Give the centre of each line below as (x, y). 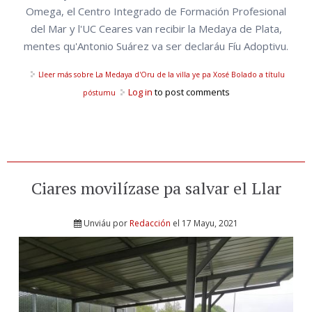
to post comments (191, 92)
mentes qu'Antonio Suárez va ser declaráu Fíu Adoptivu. (156, 46)
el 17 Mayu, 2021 (204, 223)
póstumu (99, 93)
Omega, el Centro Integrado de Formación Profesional (156, 11)
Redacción (150, 223)
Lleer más (55, 75)
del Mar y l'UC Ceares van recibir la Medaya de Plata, (156, 29)
